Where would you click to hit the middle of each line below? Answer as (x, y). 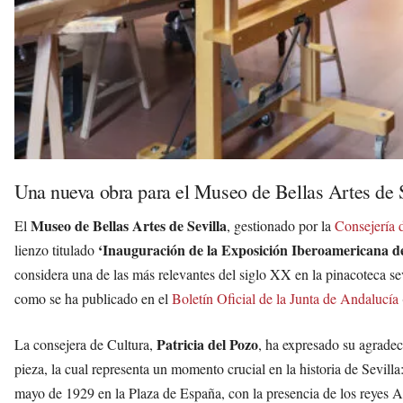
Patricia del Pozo (207, 344)
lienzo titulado (56, 249)
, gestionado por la (281, 225)
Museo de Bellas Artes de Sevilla (129, 225)
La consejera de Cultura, (85, 344)
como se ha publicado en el (93, 298)
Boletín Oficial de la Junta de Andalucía (285, 298)
